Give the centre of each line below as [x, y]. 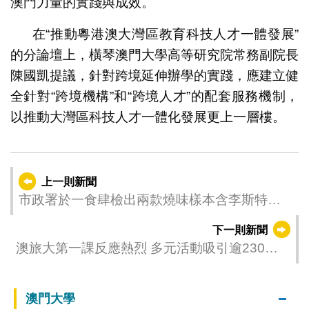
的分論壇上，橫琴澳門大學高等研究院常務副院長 [154, 54]
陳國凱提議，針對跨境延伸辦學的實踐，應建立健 [154, 75]
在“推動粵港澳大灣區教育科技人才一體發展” [166, 34]
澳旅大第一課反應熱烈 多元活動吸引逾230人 [147, 248]
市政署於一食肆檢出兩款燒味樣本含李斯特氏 [149, 199]
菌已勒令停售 [58, 219]
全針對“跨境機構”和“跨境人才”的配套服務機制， [154, 96]
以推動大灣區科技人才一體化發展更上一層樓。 [148, 117]
